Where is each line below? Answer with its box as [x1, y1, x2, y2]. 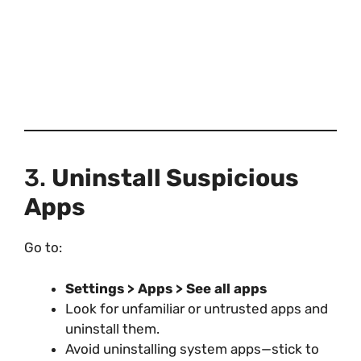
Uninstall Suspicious [52, 164, 299, 193]
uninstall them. [65, 320, 160, 337]
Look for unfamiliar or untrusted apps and [65, 300, 328, 317]
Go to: [24, 239, 62, 256]
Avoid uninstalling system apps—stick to [65, 340, 319, 357]
